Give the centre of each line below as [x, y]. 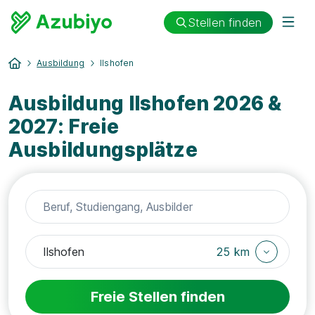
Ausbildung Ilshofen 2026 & [145, 103]
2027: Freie [64, 127]
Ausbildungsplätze [103, 150]
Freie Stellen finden [157, 297]
